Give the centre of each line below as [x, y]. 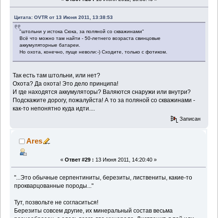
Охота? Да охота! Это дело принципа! [66, 84]
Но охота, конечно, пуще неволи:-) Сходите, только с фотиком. [94, 52]
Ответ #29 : [79, 159]
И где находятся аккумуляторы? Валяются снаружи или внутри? [102, 92]
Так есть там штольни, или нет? [57, 76]
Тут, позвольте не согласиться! [56, 202]
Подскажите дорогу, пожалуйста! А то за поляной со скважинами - [104, 100]
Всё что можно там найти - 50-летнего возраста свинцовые [90, 38]
